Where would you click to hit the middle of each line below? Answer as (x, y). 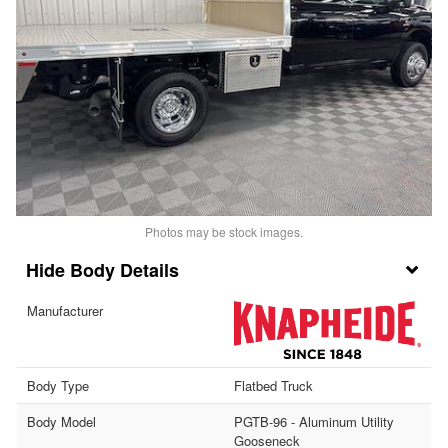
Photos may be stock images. (224, 232)
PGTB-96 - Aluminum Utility (314, 421)
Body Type (58, 385)
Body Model (61, 421)
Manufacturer (65, 311)
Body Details (124, 270)
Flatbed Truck (273, 385)
